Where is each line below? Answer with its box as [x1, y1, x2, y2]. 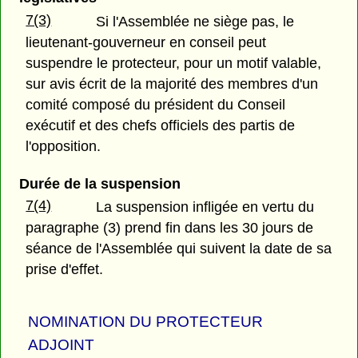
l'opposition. [26, 137, 101, 154]
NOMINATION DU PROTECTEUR [28, 312, 264, 331]
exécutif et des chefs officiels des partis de [26, 117, 296, 133]
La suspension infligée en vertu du [96, 198, 315, 215]
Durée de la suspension [18, 175, 181, 192]
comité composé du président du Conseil [26, 96, 286, 113]
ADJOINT [28, 336, 95, 354]
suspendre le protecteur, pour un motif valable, [26, 54, 322, 71]
